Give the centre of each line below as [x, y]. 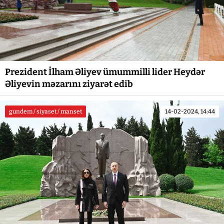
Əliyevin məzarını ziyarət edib [69, 84]
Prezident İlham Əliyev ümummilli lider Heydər [105, 72]
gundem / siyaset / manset [45, 111]
